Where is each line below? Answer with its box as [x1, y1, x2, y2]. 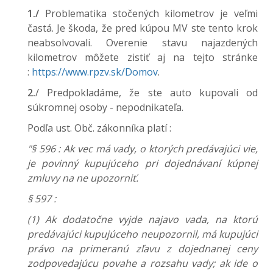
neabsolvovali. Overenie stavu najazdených [27, 36, 258, 49]
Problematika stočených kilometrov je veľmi [44, 7, 258, 20]
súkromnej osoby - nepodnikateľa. [27, 101, 186, 114]
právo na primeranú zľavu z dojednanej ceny [27, 242, 258, 255]
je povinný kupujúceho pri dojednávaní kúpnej [27, 157, 258, 170]
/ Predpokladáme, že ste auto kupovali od [35, 86, 258, 99]
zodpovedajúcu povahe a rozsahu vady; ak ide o [27, 257, 258, 270]
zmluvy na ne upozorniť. [27, 171, 138, 185]
